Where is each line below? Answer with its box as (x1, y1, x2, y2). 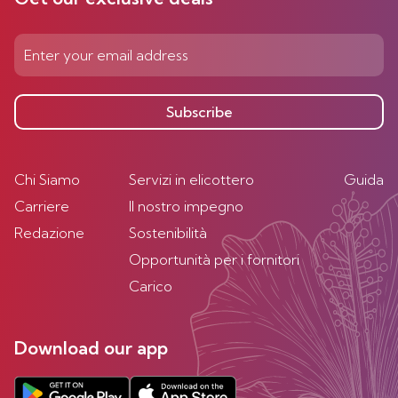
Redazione (14, 224, 84, 242)
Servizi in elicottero (129, 171, 254, 188)
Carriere (14, 197, 69, 215)
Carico (129, 277, 172, 295)
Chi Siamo (14, 171, 80, 188)
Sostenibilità (129, 224, 207, 242)
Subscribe (165, 102, 233, 121)
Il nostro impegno (129, 197, 243, 215)
